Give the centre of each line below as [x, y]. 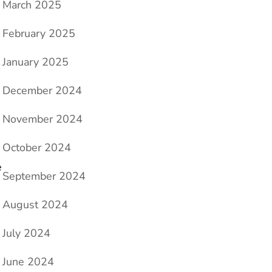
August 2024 [35, 205]
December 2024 [42, 91]
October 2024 [37, 148]
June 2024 [28, 262]
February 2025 [39, 34]
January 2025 [36, 62]
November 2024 [42, 119]
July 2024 [26, 233]
